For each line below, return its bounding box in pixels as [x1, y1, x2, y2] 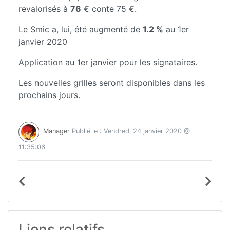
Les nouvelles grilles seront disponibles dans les [18, 78, 205, 88]
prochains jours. [18, 90, 80, 101]
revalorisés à [18, 4, 70, 14]
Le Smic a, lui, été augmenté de [18, 24, 143, 35]
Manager [43, 127, 70, 136]
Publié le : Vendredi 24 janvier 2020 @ [70, 127, 190, 136]
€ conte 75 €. [81, 4, 137, 14]
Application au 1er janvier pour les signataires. [18, 57, 197, 68]
